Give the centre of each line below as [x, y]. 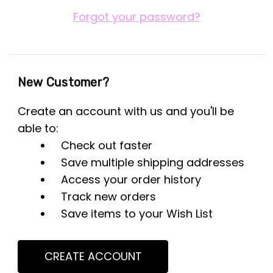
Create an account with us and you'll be [126, 111]
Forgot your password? [136, 17]
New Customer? [63, 82]
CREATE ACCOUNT [93, 256]
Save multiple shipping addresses [153, 162]
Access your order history [131, 179]
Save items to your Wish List [137, 213]
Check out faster [107, 145]
